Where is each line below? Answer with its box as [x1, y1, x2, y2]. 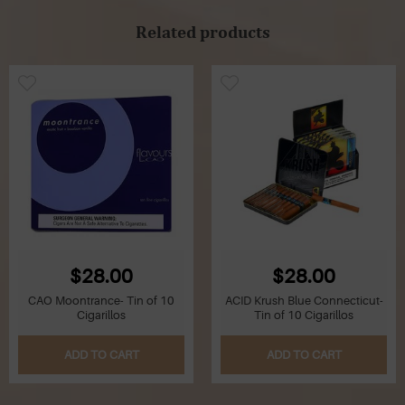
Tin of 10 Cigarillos [254, 307, 353, 322]
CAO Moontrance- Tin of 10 [28, 293, 174, 307]
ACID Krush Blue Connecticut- [224, 293, 383, 307]
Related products [135, 21, 270, 42]
